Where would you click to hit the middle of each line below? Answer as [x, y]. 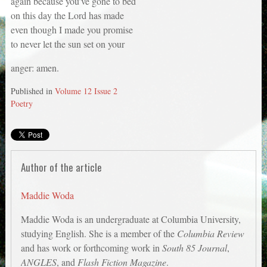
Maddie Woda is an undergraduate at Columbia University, [131, 219]
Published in [32, 91]
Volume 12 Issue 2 [86, 91]
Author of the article [62, 167]
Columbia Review [211, 233]
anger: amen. [35, 67]
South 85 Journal [195, 247]
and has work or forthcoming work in [92, 247]
